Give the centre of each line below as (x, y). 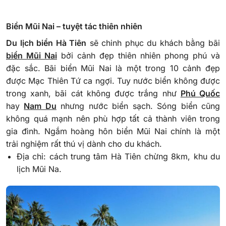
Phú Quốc (200, 93)
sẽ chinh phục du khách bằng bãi (153, 43)
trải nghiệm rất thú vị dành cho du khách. (84, 144)
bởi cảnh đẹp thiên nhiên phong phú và (138, 55)
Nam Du (40, 106)
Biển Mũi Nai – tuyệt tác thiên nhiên (74, 26)
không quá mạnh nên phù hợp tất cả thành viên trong (113, 118)
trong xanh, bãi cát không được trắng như (93, 93)
